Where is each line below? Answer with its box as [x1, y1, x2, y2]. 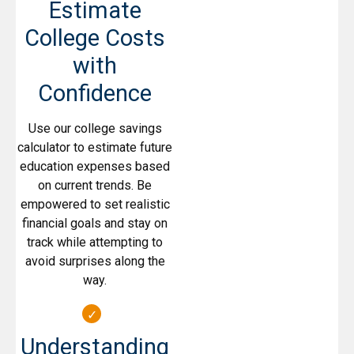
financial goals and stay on [22, 216, 168, 232]
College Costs [24, 24, 165, 52]
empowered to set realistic [20, 197, 170, 213]
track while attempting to [27, 235, 163, 250]
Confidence [38, 80, 152, 107]
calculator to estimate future [17, 140, 172, 156]
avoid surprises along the [24, 254, 165, 269]
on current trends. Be [38, 178, 152, 194]
